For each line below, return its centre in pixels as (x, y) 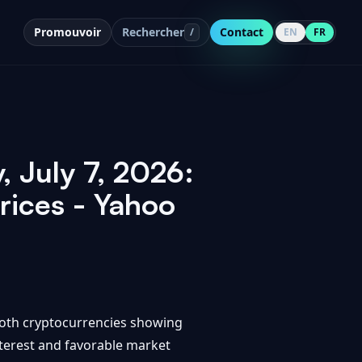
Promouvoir (67, 32)
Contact (242, 32)
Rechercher (153, 32)
